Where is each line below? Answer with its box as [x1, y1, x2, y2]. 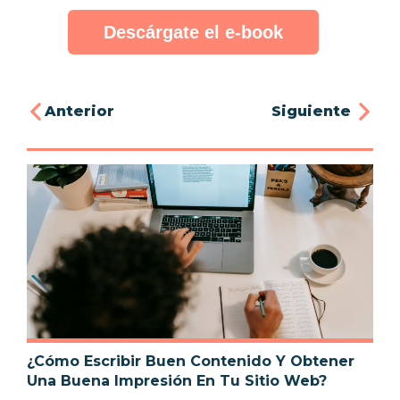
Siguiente [271, 103, 355, 121]
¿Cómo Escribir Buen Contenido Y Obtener [27, 353, 354, 371]
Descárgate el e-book [104, 21, 283, 42]
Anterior [45, 103, 114, 121]
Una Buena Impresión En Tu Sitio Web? [27, 372, 327, 390]
